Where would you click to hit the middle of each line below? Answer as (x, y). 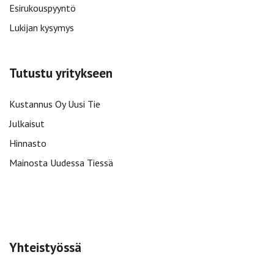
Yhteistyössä (45, 247)
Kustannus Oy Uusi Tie (55, 104)
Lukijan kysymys (42, 28)
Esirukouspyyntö (43, 8)
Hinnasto (28, 143)
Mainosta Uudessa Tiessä (61, 163)
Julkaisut (27, 124)
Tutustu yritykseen (61, 73)
